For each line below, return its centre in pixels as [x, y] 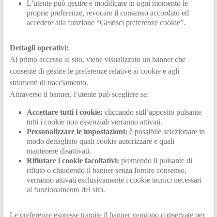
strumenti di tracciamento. [49, 82]
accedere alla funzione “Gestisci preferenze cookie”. [106, 22]
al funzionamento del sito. [66, 189]
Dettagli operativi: [39, 47]
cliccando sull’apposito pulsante [152, 112]
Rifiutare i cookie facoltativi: [73, 160]
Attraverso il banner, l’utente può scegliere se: [79, 94]
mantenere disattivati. [59, 151]
